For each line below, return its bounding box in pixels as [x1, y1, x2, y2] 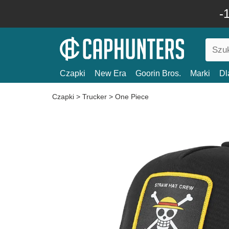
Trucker [82, 93, 107, 101]
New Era [95, 69, 126, 78]
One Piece [115, 93, 149, 101]
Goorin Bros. [135, 69, 181, 78]
